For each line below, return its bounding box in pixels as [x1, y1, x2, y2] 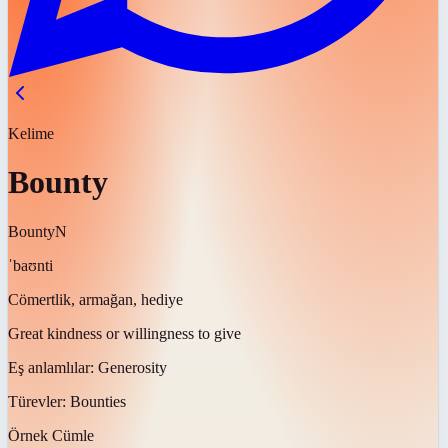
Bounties [70, 392, 126, 410]
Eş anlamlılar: [8, 358, 98, 376]
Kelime [8, 125, 54, 142]
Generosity [98, 358, 167, 376]
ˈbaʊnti [8, 256, 53, 274]
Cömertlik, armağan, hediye [8, 290, 183, 308]
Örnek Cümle [8, 426, 94, 444]
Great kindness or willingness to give [8, 324, 241, 342]
